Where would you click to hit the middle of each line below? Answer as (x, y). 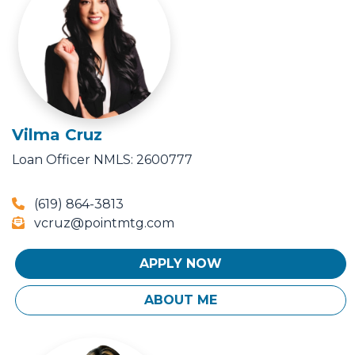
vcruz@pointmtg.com (103, 223)
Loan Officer (51, 160)
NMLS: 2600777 (143, 160)
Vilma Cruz (57, 135)
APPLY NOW (181, 264)
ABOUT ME (181, 300)
